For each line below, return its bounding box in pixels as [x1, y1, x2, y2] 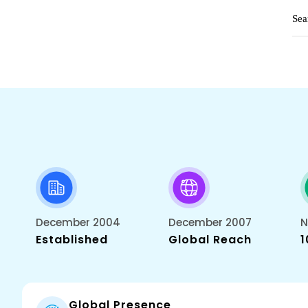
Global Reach [168, 232, 252, 247]
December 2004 [36, 215, 120, 230]
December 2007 [168, 215, 252, 230]
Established [36, 232, 108, 247]
